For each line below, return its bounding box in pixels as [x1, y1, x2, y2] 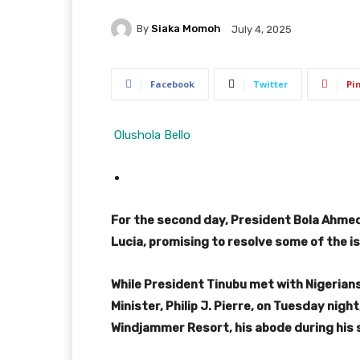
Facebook [150, 77, 194, 90]
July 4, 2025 [231, 22, 292, 35]
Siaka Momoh [151, 22, 221, 35]
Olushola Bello [114, 127, 190, 142]
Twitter [253, 77, 288, 90]
